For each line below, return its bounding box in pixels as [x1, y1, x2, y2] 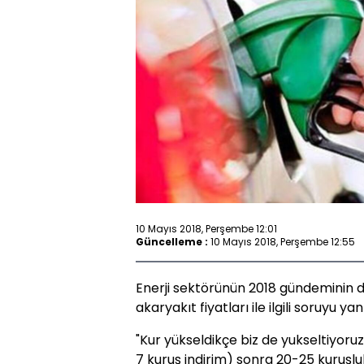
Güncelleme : [136, 234, 208, 249]
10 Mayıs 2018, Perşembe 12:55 [210, 234, 355, 249]
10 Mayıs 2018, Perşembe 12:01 [136, 221, 277, 236]
